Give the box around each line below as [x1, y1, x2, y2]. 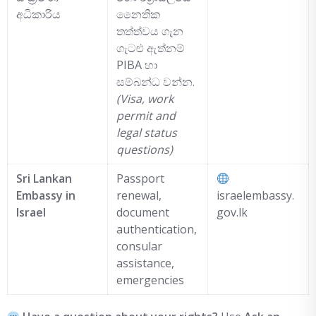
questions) [116, 142, 173, 158]
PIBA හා [116, 57, 157, 73]
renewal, [116, 188, 162, 204]
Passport [116, 171, 164, 187]
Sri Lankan [16, 171, 72, 187]
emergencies [116, 272, 184, 288]
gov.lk [217, 205, 248, 221]
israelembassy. [217, 188, 294, 204]
